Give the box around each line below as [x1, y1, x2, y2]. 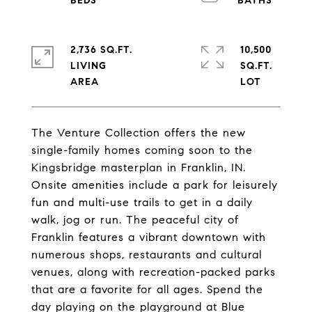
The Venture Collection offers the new [31, 126, 246, 139]
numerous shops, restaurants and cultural [31, 248, 262, 261]
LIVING [70, 60, 107, 72]
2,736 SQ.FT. [70, 44, 132, 56]
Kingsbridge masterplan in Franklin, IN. [31, 161, 246, 174]
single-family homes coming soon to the [31, 143, 253, 157]
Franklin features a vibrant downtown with [31, 231, 266, 244]
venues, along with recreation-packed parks [31, 265, 276, 279]
